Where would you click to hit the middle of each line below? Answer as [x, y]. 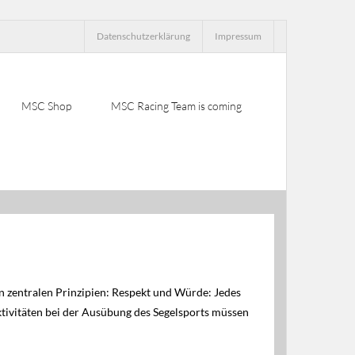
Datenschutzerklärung [143, 36]
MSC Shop [46, 106]
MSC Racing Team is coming [176, 106]
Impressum [238, 36]
